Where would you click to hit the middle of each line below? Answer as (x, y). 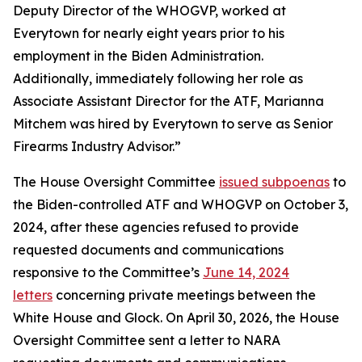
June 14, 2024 (246, 272)
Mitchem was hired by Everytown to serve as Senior (173, 124)
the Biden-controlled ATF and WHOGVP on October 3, (181, 204)
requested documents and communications (148, 250)
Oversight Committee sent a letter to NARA (147, 340)
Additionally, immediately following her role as (158, 78)
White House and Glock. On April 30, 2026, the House (176, 318)
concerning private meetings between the (184, 295)
